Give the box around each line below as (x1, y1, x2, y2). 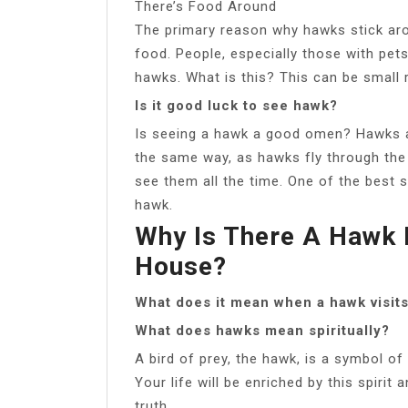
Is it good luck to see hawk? (135, 97, 338, 114)
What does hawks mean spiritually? (135, 321, 390, 339)
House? (135, 250, 227, 281)
